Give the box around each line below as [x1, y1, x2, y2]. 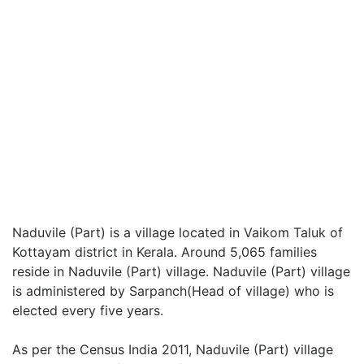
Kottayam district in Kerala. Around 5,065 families [12, 244, 317, 260]
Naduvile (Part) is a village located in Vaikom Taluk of [12, 224, 343, 240]
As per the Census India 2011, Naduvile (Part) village [12, 341, 333, 357]
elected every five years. [12, 302, 163, 318]
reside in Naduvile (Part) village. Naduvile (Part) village [12, 263, 350, 279]
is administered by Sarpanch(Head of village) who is [12, 283, 334, 299]
